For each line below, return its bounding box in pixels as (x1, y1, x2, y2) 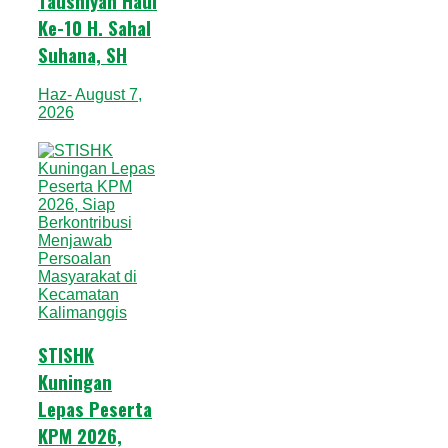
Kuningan (38, 368, 112, 395)
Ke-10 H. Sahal (38, 13, 151, 41)
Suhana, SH (38, 40, 127, 68)
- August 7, (67, 86, 142, 104)
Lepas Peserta (38, 395, 152, 422)
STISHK (38, 341, 94, 368)
